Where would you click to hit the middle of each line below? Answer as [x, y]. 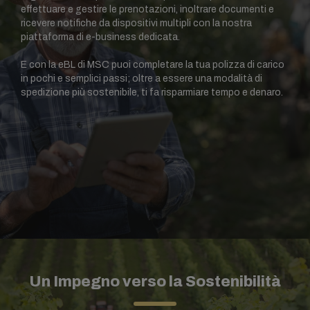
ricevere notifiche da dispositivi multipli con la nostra [136, 23]
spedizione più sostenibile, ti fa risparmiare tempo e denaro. [152, 92]
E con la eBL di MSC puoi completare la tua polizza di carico [153, 65]
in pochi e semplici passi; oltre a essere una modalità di [142, 79]
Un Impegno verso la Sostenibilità [155, 282]
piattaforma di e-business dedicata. [100, 37]
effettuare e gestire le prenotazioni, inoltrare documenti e [147, 9]
